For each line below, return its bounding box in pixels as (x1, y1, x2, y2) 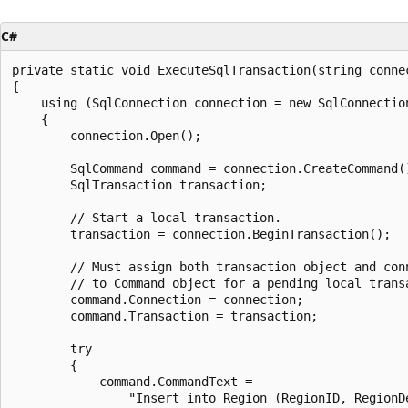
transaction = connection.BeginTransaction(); (12, 226, 391, 241)
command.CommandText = (12, 373, 252, 389)
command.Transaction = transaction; (12, 308, 318, 323)
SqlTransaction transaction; (12, 177, 267, 192)
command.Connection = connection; (12, 291, 303, 307)
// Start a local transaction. (12, 209, 281, 225)
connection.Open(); (12, 127, 201, 143)
